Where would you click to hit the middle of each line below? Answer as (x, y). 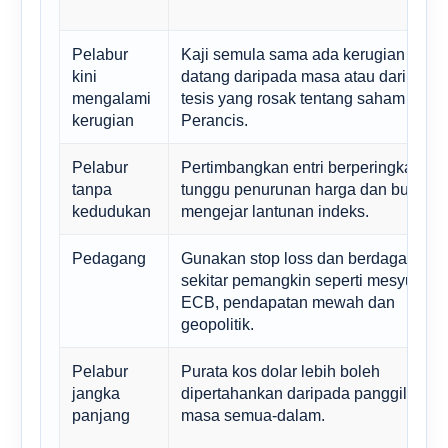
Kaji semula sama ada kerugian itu (303, 53)
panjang (101, 414)
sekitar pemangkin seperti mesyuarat (311, 279)
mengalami (111, 97)
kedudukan (111, 210)
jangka (96, 392)
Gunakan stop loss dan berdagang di (311, 257)
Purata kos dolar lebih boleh (280, 370)
